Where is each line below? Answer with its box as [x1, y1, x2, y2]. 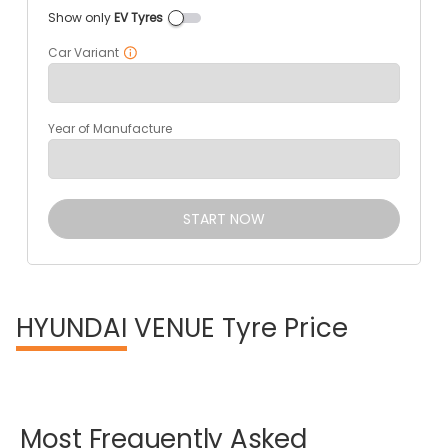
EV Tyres [113, 9, 163, 26]
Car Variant [47, 44, 119, 61]
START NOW [182, 209, 265, 229]
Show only [47, 9, 114, 26]
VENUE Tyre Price [127, 310, 348, 346]
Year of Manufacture [47, 120, 172, 137]
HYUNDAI [16, 310, 127, 346]
